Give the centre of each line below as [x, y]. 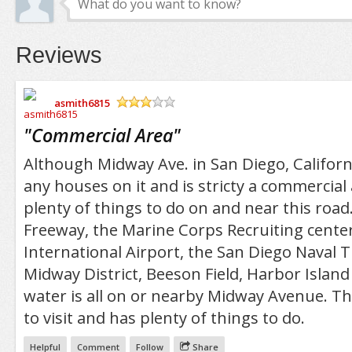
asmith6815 [82, 103]
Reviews [59, 55]
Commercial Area [102, 135]
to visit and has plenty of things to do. [164, 317]
